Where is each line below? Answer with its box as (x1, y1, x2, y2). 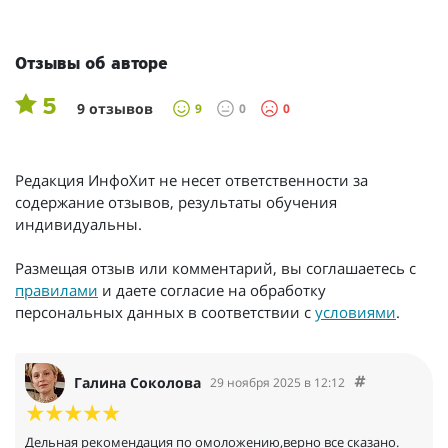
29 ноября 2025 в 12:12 (210, 374, 345, 392)
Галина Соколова (74, 373, 201, 393)
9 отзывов (77, 98, 153, 118)
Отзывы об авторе (15, 54, 168, 74)
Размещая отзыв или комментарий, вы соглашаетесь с (15, 257, 416, 278)
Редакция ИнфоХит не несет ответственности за (15, 169, 368, 190)
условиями (315, 301, 396, 322)
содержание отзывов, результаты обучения (15, 191, 337, 212)
